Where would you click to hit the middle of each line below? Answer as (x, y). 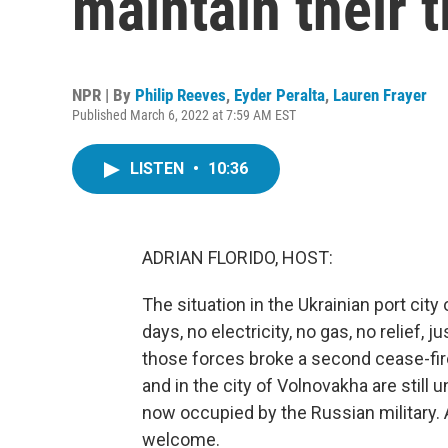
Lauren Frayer (380, 95)
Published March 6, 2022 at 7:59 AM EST (184, 115)
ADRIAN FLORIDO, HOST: (237, 257)
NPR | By (103, 95)
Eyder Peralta (279, 95)
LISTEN (159, 168)
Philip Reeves (180, 95)
